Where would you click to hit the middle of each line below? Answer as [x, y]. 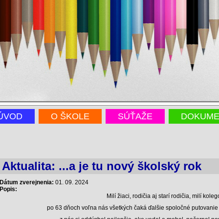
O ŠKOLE [70, 116]
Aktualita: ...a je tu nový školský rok [102, 166]
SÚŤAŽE [135, 116]
